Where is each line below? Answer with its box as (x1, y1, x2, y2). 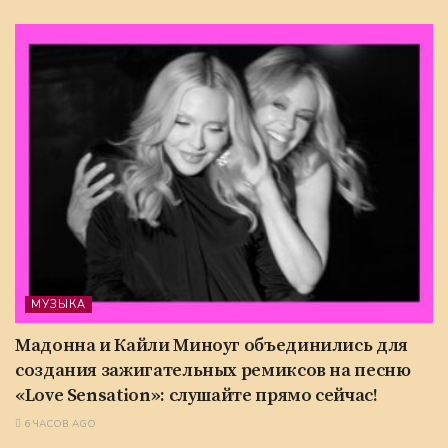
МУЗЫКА (31, 297, 86, 313)
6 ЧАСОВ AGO (21, 417, 96, 432)
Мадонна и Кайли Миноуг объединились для (15, 334, 408, 358)
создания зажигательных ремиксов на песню (15, 359, 411, 383)
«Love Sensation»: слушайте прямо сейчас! (15, 384, 378, 408)
